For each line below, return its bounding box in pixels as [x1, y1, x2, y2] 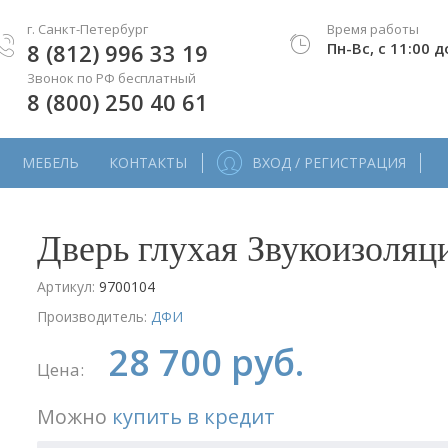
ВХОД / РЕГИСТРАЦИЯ [252, 153, 406, 172]
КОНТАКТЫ [109, 153, 187, 172]
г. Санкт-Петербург [26, 20, 148, 38]
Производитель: [37, 307, 152, 326]
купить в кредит [112, 403, 276, 430]
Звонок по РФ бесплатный [26, 69, 196, 87]
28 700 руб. [108, 338, 305, 387]
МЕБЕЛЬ [22, 153, 79, 172]
